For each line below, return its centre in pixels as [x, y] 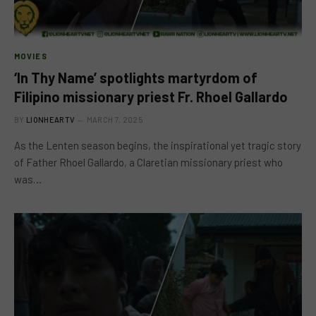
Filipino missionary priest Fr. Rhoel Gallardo [151, 96]
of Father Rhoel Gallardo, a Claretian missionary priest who [148, 162]
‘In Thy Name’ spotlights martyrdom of [136, 77]
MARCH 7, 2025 [114, 119]
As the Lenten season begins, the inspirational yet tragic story [158, 145]
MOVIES [31, 56]
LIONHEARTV [51, 119]
